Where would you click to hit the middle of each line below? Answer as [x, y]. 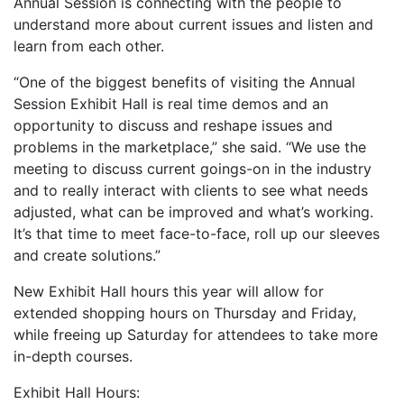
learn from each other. [89, 46]
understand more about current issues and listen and [193, 24]
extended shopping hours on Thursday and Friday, [185, 312]
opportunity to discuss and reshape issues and [173, 125]
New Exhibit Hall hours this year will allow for [169, 291]
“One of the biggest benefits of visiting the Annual [184, 82]
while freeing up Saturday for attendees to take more [196, 334]
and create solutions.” [87, 255]
